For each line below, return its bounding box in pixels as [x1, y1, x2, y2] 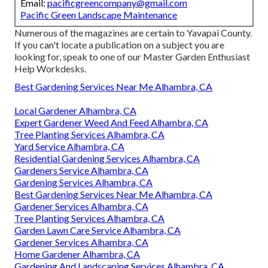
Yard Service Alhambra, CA [14, 141, 124, 153]
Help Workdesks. [14, 63, 86, 75]
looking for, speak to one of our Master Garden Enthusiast [14, 51, 250, 63]
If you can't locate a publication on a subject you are [14, 39, 224, 51]
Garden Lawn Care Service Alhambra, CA [14, 224, 181, 236]
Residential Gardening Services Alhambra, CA [14, 153, 200, 165]
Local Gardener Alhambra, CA [14, 105, 136, 117]
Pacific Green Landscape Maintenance [20, 9, 177, 21]
